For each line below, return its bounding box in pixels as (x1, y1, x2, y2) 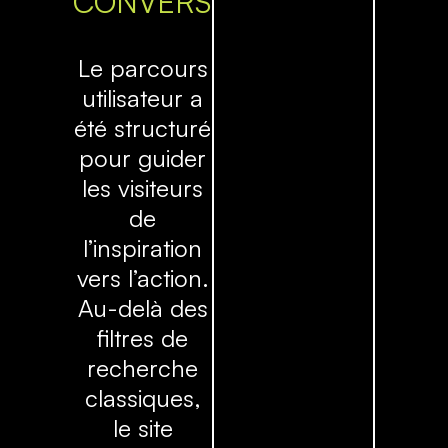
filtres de (97, 323, 189, 354)
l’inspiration (83, 233, 203, 264)
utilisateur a (82, 83, 204, 114)
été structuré (74, 113, 212, 144)
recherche (87, 353, 199, 384)
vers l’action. (76, 263, 209, 294)
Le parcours (77, 53, 208, 84)
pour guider (79, 143, 207, 174)
